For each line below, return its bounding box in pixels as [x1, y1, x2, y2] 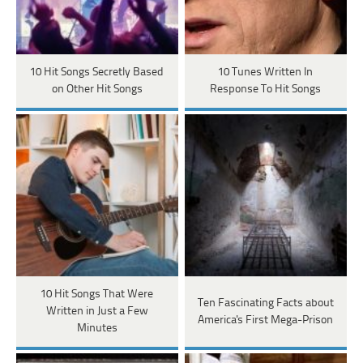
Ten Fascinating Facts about [197, 297, 334, 310]
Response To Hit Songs [210, 83, 322, 96]
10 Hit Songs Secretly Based [30, 66, 164, 79]
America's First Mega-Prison [198, 314, 334, 327]
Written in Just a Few [45, 305, 148, 318]
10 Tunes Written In [218, 66, 314, 79]
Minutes [76, 322, 117, 335]
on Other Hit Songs [51, 83, 143, 96]
